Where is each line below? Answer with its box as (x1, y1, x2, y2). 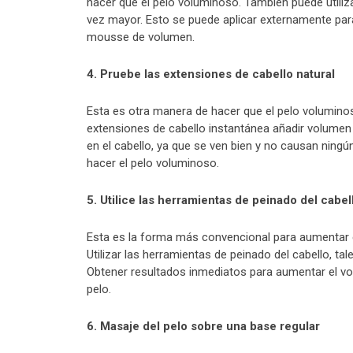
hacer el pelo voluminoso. (87, 156, 219, 171)
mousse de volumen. (87, 30, 195, 45)
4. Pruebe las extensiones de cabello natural (87, 67, 335, 82)
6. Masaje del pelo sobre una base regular (87, 319, 320, 334)
